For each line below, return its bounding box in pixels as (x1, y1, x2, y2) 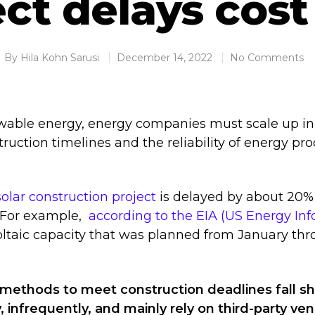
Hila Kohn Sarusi (20, 51, 99, 64)
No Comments (230, 51, 304, 64)
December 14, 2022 (117, 51, 212, 64)
